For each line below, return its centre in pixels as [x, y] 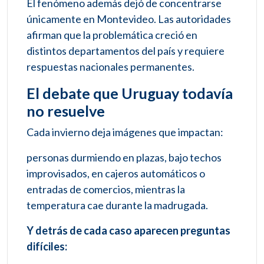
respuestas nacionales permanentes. [110, 67]
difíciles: [47, 247]
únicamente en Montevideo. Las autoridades [129, 19]
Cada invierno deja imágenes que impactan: [125, 132]
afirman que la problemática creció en [112, 35]
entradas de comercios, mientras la [106, 189]
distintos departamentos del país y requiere [126, 51]
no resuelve [66, 111]
